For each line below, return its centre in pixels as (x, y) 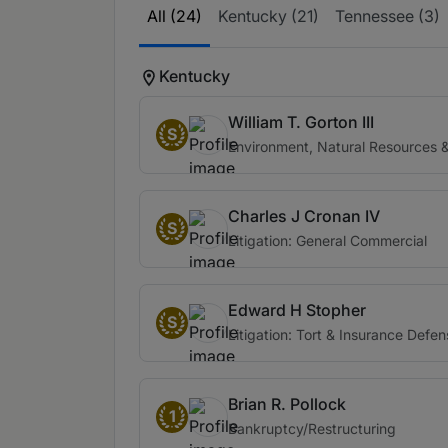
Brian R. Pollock (287, 404)
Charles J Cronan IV (304, 216)
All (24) (174, 16)
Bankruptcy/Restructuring (312, 428)
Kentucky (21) (268, 16)
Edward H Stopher (297, 310)
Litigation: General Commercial (327, 240)
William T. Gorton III (301, 122)
